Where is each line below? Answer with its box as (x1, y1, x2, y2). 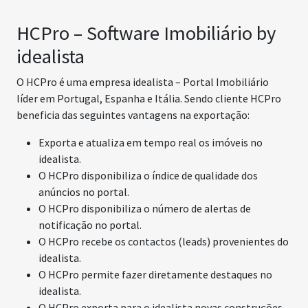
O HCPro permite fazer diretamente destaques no (38, 267, 272, 282)
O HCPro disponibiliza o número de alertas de (38, 201, 251, 216)
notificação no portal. (38, 218, 142, 232)
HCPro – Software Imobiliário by (16, 21, 276, 46)
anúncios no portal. (38, 185, 129, 199)
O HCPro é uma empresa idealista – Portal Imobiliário (16, 75, 269, 89)
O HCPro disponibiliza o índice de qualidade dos (38, 168, 258, 183)
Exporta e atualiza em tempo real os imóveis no (38, 135, 263, 150)
